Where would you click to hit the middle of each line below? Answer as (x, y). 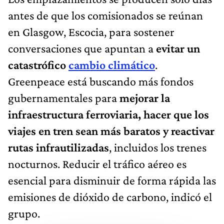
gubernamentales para (64, 97)
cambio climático (112, 64)
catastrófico (38, 64)
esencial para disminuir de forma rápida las (112, 180)
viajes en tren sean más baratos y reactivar (111, 130)
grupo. (24, 213)
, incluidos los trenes (158, 147)
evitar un (178, 48)
